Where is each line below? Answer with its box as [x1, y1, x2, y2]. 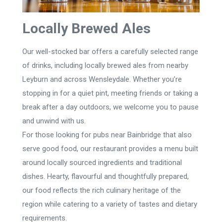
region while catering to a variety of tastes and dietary [22, 199, 197, 209]
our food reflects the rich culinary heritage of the [22, 185, 181, 195]
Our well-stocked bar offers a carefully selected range [22, 47, 198, 56]
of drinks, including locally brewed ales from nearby [22, 60, 188, 70]
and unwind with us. [22, 116, 86, 125]
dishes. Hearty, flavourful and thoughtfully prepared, [22, 171, 189, 181]
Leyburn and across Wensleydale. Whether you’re [22, 74, 182, 84]
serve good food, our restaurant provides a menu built [22, 144, 198, 153]
